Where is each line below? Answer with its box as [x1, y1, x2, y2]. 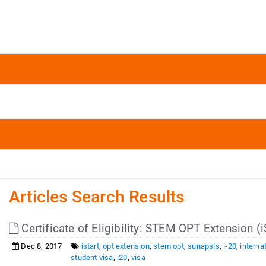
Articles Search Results [8, 187, 185, 207]
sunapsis [188, 242, 220, 251]
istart [81, 242, 99, 251]
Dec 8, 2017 [19, 242, 62, 251]
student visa [71, 253, 113, 262]
